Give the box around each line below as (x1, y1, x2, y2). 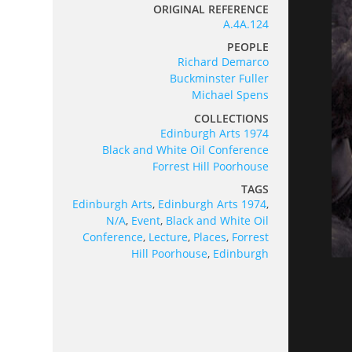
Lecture (148, 229, 189, 245)
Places (193, 229, 227, 245)
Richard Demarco (178, 54, 269, 70)
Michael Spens (192, 87, 269, 103)
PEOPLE (227, 39, 269, 55)
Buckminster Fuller (170, 71, 269, 86)
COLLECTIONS (194, 110, 269, 126)
